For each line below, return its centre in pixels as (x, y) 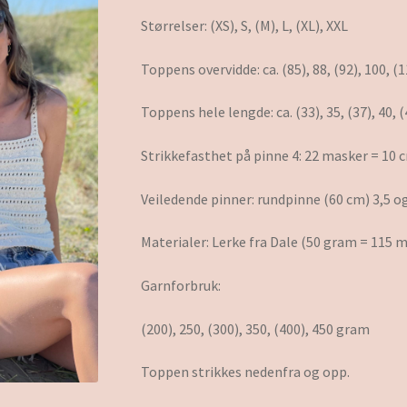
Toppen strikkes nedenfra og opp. (245, 372)
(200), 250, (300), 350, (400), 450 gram (255, 328)
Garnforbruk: (180, 286)
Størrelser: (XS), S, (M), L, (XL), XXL (244, 26)
